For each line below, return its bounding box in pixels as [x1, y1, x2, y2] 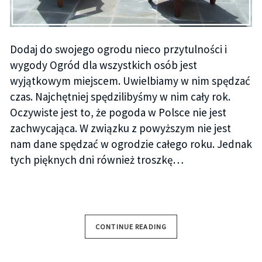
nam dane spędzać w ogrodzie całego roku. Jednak [9, 137, 252, 151]
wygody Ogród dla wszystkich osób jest [9, 58, 197, 73]
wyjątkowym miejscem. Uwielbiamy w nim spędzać [9, 74, 250, 88]
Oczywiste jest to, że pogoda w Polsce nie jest [9, 105, 226, 120]
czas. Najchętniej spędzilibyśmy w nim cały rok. [9, 89, 230, 104]
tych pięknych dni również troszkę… [9, 153, 184, 167]
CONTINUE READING [95, 222, 167, 231]
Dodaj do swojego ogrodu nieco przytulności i [9, 42, 227, 57]
